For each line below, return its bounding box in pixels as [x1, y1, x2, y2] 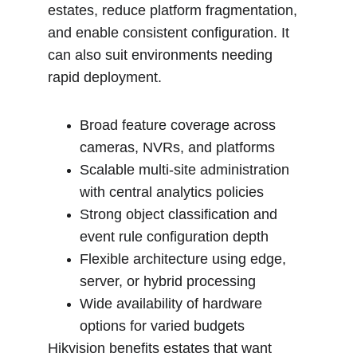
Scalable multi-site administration [80, 162, 293, 178]
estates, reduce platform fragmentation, [48, 2, 301, 18]
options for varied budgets [80, 318, 245, 334]
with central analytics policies [80, 184, 264, 200]
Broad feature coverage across [80, 117, 280, 133]
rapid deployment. [48, 69, 162, 85]
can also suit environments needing [48, 47, 277, 63]
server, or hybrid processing [80, 273, 256, 289]
